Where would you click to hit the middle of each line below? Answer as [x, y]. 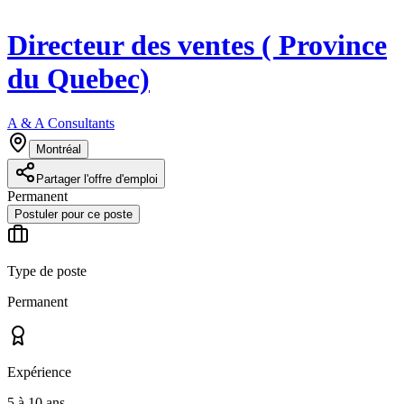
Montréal [59, 149]
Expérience [39, 372]
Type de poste [47, 271]
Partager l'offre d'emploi [97, 179]
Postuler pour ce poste [73, 214]
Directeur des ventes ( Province [197, 46]
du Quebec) [78, 79]
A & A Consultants [61, 123]
